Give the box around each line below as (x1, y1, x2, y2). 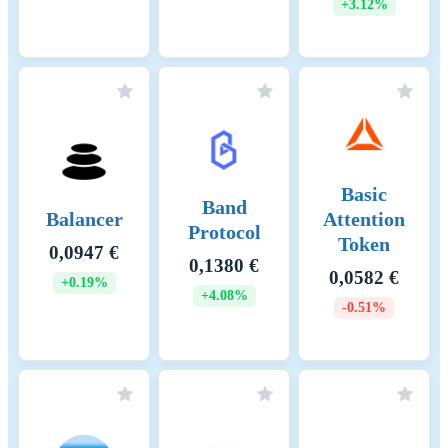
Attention (323, 208, 405, 231)
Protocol (187, 220, 261, 243)
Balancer (45, 208, 123, 231)
